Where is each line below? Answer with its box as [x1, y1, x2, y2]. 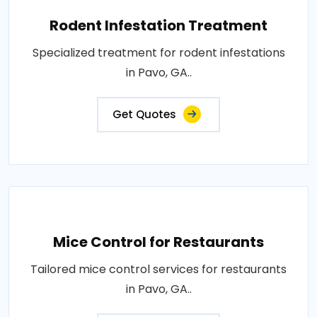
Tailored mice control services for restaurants [30, 261, 287, 277]
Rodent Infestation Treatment [50, 16, 267, 35]
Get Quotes [113, 107, 176, 122]
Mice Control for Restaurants [53, 232, 264, 252]
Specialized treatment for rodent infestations [32, 45, 285, 61]
